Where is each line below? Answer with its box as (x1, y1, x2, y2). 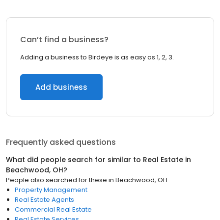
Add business (35, 82, 87, 92)
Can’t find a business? (20, 34, 109, 45)
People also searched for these (6, 175, 107, 185)
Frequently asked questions (6, 137, 116, 148)
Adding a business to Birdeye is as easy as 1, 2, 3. (20, 53, 174, 62)
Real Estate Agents (15, 195, 74, 204)
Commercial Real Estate (15, 205, 92, 214)
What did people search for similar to (6, 155, 143, 165)
